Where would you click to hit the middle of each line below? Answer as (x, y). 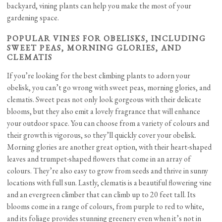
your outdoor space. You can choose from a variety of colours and (108, 123)
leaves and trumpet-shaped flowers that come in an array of (99, 159)
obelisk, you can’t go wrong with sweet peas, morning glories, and (109, 88)
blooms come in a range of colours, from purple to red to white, (106, 207)
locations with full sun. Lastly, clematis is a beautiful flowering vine (110, 183)
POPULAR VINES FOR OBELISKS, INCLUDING (107, 39)
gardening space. (33, 18)
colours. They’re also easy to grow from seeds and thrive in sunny (108, 171)
